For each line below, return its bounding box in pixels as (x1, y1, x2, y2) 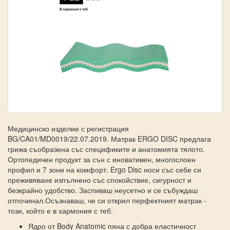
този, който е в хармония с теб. (8, 205, 113, 216)
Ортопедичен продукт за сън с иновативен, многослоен (8, 154, 196, 164)
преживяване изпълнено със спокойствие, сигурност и (8, 174, 191, 185)
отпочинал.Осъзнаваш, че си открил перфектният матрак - (8, 195, 206, 205)
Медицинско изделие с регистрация (8, 123, 129, 133)
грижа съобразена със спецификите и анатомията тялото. (8, 143, 205, 154)
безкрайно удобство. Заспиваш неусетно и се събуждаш (8, 184, 198, 195)
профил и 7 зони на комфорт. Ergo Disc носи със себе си (8, 164, 201, 175)
